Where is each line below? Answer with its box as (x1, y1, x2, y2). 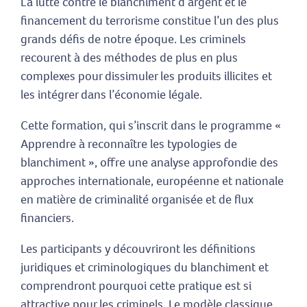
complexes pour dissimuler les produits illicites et (21, 68, 272, 85)
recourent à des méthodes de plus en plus (21, 49, 238, 66)
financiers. (21, 210, 74, 227)
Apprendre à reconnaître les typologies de (21, 136, 237, 153)
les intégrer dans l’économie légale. (21, 86, 202, 103)
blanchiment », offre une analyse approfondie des (21, 154, 278, 171)
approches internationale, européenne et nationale (21, 173, 284, 190)
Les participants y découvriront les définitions (21, 241, 256, 258)
